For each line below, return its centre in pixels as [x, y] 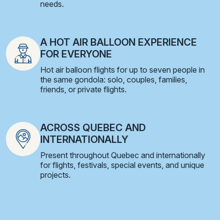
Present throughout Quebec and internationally [123, 155]
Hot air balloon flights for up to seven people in [123, 69]
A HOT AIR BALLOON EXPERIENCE [119, 42]
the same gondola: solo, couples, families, [114, 79]
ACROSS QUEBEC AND [93, 127]
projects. [55, 175]
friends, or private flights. [83, 89]
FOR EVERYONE [76, 54]
